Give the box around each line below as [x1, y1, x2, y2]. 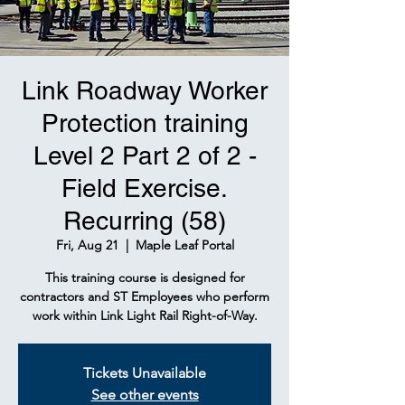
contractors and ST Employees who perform [20, 288, 269, 305]
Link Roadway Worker [22, 76, 268, 105]
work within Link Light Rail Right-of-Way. [32, 307, 258, 324]
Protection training [41, 108, 249, 137]
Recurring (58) [63, 206, 226, 235]
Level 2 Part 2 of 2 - [33, 141, 257, 170]
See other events [90, 386, 199, 403]
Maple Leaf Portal [135, 237, 234, 253]
